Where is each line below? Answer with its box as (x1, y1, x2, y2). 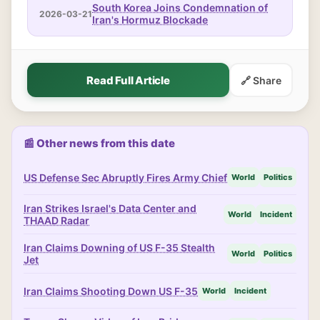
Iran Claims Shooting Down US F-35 (24, 284, 198, 297)
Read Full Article (86, 73, 170, 87)
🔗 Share (241, 74, 281, 86)
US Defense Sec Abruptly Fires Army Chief (24, 171, 227, 184)
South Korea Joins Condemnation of (92, 1, 268, 14)
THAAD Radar (24, 214, 89, 226)
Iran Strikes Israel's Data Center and (24, 202, 196, 214)
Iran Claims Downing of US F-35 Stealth (24, 241, 215, 254)
